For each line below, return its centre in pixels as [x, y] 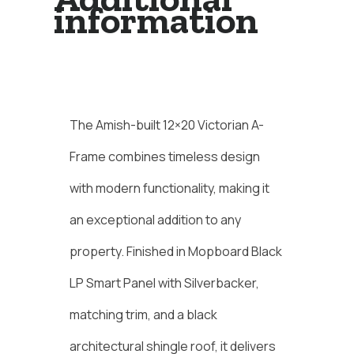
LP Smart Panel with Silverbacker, [164, 283]
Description [177, 86]
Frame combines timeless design [165, 157]
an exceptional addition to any [155, 220]
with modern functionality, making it [169, 188]
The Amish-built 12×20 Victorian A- [167, 125]
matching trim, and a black [143, 315]
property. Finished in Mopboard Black [176, 252]
